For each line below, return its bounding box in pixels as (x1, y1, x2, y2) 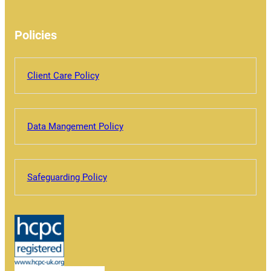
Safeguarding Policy (27, 171, 107, 183)
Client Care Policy (27, 70, 99, 81)
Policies (14, 27, 57, 42)
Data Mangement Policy (27, 120, 123, 132)
